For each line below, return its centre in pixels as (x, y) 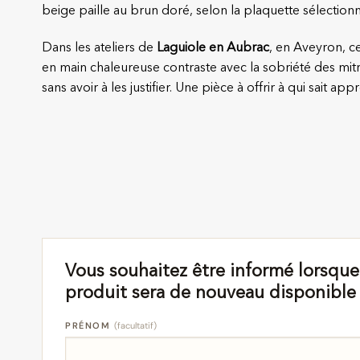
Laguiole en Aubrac (213, 48)
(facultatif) (135, 325)
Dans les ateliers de (99, 48)
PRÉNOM (90, 325)
